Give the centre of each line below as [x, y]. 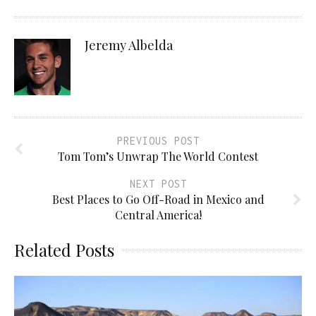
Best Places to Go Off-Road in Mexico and [158, 199]
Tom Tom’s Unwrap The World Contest [158, 156]
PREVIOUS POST [158, 140]
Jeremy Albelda [129, 45]
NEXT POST [158, 183]
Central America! [158, 214]
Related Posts [64, 249]
